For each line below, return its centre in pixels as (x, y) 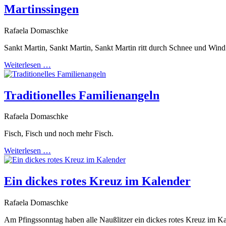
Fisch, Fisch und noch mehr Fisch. (60, 134)
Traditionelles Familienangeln (82, 95)
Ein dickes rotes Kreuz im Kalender (97, 181)
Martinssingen (41, 9)
